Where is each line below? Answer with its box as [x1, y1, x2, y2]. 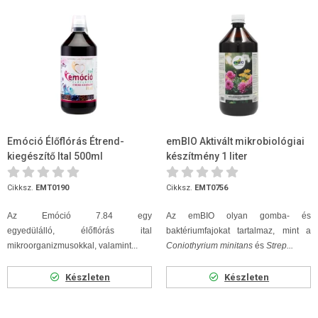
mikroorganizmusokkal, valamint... [7, 241, 138, 251]
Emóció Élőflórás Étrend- [7, 136, 124, 147]
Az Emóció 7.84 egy [7, 211, 152, 221]
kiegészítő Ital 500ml [7, 150, 103, 162]
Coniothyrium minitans [166, 241, 255, 251]
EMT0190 [35, 183, 69, 192]
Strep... [266, 241, 293, 251]
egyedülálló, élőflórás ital [7, 226, 152, 236]
